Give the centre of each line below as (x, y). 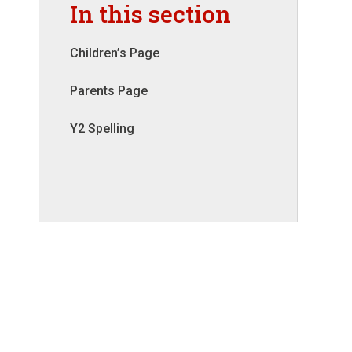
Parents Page (108, 91)
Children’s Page (114, 53)
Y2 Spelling (102, 129)
